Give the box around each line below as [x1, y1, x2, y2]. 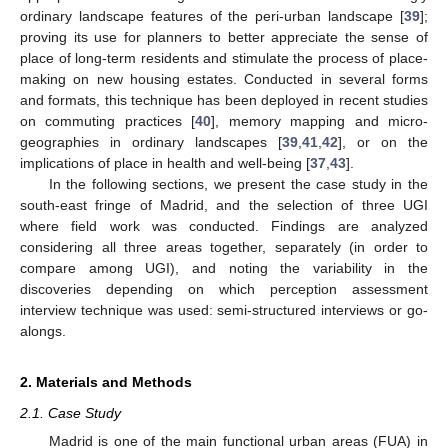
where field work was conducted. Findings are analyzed [20, 217, 428, 234]
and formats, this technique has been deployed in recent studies [20, 91, 428, 108]
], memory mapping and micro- [211, 112, 429, 129]
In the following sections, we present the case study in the [48, 175, 428, 192]
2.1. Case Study [20, 404, 121, 421]
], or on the [338, 133, 428, 150]
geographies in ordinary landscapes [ [20, 133, 282, 150]
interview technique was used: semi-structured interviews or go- [20, 301, 428, 318]
